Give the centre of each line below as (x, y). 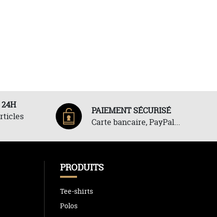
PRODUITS (82, 167)
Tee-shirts (77, 191)
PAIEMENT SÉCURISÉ (132, 110)
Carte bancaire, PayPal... (136, 122)
